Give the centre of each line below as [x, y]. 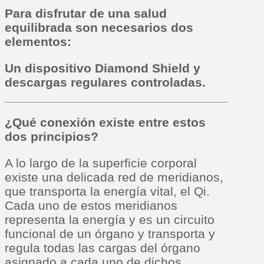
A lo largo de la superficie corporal [101, 163]
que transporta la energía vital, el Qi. [107, 192]
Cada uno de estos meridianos [91, 206]
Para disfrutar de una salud [86, 14]
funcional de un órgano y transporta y [110, 234]
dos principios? [52, 137]
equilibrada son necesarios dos [99, 28]
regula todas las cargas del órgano [103, 248]
